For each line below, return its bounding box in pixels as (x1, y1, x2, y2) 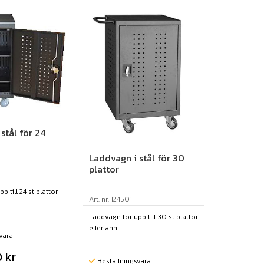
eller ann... (88, 223, 121, 234)
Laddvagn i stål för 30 (88, 151, 184, 166)
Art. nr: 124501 (88, 194, 132, 205)
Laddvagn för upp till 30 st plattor (88, 212, 198, 223)
